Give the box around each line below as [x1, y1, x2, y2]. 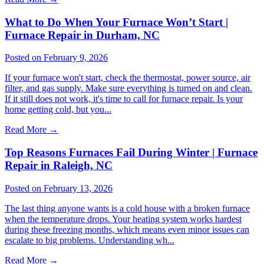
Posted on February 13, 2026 [5, 183, 113, 193]
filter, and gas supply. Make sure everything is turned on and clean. [5, 83, 252, 94]
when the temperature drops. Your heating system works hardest [5, 213, 242, 224]
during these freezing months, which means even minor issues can [5, 224, 249, 235]
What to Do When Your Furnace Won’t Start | [5, 15, 228, 28]
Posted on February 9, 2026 [5, 52, 108, 63]
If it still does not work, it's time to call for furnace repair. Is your [5, 94, 243, 104]
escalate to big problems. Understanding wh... [5, 235, 174, 245]
